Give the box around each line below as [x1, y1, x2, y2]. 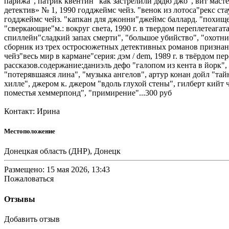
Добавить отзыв [4, 214, 60, 223]
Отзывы [4, 194, 35, 203]
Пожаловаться [4, 174, 54, 184]
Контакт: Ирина [4, 107, 60, 116]
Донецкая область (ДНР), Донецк [4, 147, 121, 156]
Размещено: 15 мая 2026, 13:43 [4, 165, 110, 174]
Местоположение [4, 127, 55, 135]
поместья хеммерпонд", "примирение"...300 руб [4, 88, 172, 98]
